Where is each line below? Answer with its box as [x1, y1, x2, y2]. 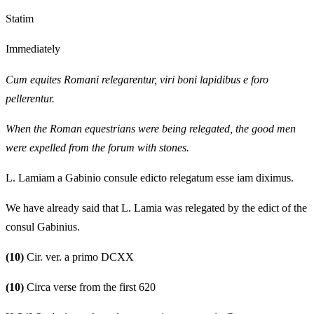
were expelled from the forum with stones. [6, 141, 189, 153]
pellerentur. [6, 92, 55, 104]
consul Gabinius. [6, 220, 80, 233]
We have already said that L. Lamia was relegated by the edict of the [6, 201, 307, 214]
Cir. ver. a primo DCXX [24, 250, 134, 263]
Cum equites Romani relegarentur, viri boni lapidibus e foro [6, 73, 268, 86]
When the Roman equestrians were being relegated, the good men [6, 122, 296, 135]
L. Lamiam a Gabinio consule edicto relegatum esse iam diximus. [6, 171, 294, 184]
